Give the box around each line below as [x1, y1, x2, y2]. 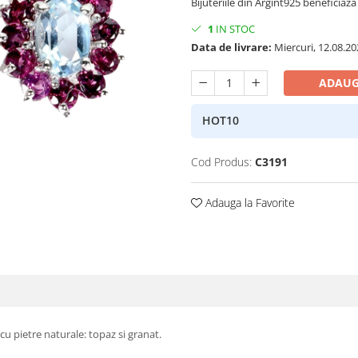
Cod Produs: [191, 153, 252, 169]
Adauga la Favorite [202, 194, 295, 210]
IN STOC [213, 21, 255, 36]
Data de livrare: [191, 39, 272, 54]
